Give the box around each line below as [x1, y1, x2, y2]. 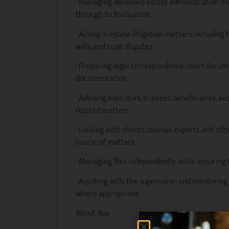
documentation [76, 72, 127, 86]
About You [76, 207, 109, 221]
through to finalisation [76, 8, 150, 22]
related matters [76, 103, 129, 118]
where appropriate [76, 187, 139, 201]
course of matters [76, 135, 134, 149]
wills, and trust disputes [76, 39, 152, 54]
